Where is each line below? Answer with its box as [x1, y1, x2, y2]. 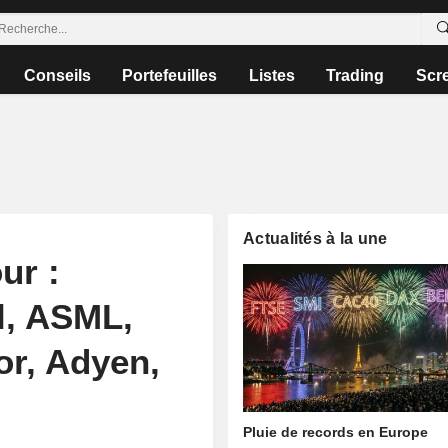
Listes [248, 67, 295, 84]
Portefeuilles [122, 67, 218, 84]
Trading [326, 67, 385, 84]
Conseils [24, 67, 92, 84]
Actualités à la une [243, 230, 388, 247]
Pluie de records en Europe [243, 424, 429, 441]
